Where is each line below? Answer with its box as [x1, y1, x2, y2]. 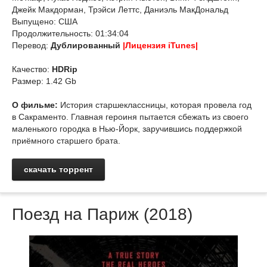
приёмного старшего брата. [12, 136, 120, 145]
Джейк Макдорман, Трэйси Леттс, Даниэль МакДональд [12, 5, 228, 14]
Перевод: [12, 41, 51, 50]
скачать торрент [24, 164, 93, 174]
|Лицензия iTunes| [123, 41, 198, 50]
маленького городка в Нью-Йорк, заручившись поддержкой [12, 124, 242, 133]
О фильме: [12, 100, 58, 110]
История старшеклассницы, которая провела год [58, 100, 252, 110]
